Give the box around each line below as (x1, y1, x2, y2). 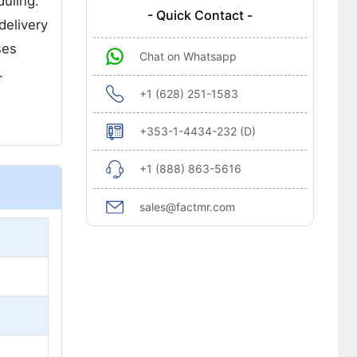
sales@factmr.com (139, 200, 235, 214)
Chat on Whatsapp (139, 49, 237, 63)
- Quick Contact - (147, 7, 253, 23)
